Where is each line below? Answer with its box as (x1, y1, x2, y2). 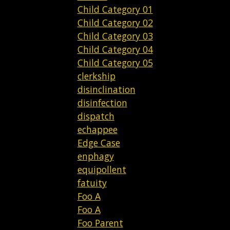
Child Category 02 (77, 16, 153, 29)
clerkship (77, 69, 116, 82)
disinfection (77, 96, 127, 109)
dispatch (77, 109, 114, 122)
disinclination (77, 83, 136, 95)
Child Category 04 (77, 43, 153, 55)
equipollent (77, 163, 126, 176)
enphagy (77, 149, 114, 162)
